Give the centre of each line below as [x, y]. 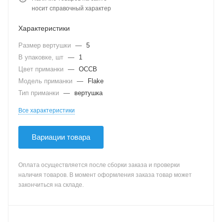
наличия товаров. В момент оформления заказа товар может [105, 175]
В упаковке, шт [42, 57]
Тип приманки [40, 93]
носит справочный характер [71, 8]
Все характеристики [47, 111]
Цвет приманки [42, 69]
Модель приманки [46, 81]
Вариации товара [61, 137]
